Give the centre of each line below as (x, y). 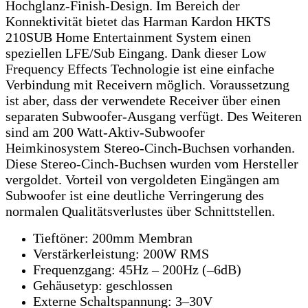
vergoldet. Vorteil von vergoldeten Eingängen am (143, 179)
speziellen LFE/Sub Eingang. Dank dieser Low (136, 53)
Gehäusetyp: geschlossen (103, 285)
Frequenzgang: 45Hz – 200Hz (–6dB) (137, 269)
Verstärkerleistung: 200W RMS (121, 253)
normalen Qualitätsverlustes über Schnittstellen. (140, 211)
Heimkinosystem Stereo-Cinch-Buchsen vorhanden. (150, 147)
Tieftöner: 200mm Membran (113, 238)
